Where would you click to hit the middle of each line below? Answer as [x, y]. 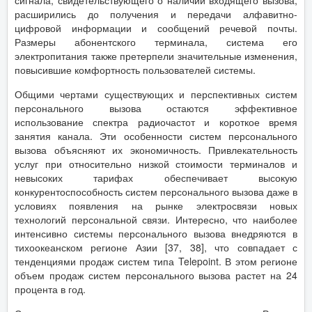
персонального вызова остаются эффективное [156, 108]
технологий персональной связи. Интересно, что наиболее [156, 219]
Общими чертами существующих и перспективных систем [156, 94]
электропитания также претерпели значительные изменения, [156, 55]
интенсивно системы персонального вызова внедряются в [156, 233]
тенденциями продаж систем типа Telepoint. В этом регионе [156, 261]
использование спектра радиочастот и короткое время [156, 122]
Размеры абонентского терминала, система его [156, 41]
